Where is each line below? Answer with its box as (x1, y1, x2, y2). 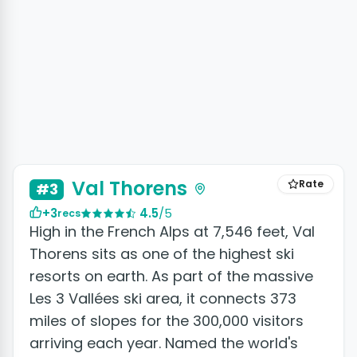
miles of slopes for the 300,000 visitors (29, 310, 304, 331)
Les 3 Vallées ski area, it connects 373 (29, 288, 296, 308)
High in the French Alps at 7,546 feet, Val (29, 221, 315, 241)
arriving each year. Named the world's (29, 332, 298, 353)
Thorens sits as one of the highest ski (29, 243, 294, 264)
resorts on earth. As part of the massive (29, 265, 313, 286)
